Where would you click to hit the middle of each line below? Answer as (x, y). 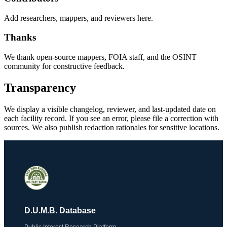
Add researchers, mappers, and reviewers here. (79, 18)
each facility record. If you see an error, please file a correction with (111, 118)
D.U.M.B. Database (60, 210)
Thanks (20, 37)
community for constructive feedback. (64, 66)
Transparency (40, 87)
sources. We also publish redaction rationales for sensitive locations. (112, 127)
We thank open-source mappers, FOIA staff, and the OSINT (100, 57)
